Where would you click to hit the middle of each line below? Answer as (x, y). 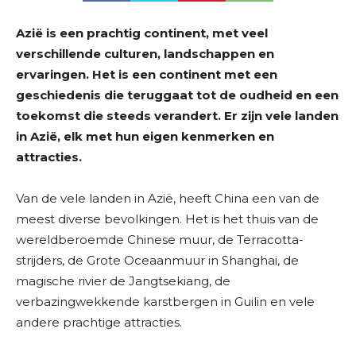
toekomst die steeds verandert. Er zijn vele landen (177, 116)
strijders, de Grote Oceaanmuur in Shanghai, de (157, 261)
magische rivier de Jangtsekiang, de (123, 281)
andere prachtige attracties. (99, 323)
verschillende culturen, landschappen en (145, 54)
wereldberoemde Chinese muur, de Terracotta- (160, 240)
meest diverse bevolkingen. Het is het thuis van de (167, 219)
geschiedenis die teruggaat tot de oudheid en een (177, 95)
